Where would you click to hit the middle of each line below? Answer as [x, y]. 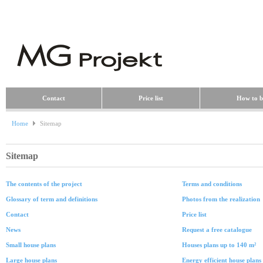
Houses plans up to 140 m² [222, 245]
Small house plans [33, 245]
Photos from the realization [223, 199]
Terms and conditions [214, 184]
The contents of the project [46, 184]
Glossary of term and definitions [54, 199]
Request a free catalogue [219, 230]
